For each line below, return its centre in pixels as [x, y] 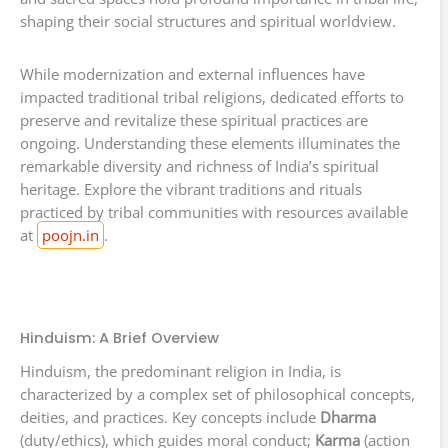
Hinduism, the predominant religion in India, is [180, 371]
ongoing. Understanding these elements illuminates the [210, 143]
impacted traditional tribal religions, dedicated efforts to [212, 97]
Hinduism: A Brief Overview [119, 338]
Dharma [348, 417]
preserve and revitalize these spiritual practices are [194, 120]
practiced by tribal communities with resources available [214, 212]
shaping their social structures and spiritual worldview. [208, 21]
